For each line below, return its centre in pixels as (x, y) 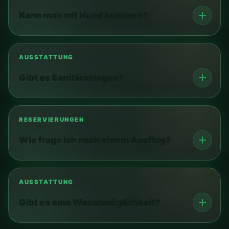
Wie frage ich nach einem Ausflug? (95, 140)
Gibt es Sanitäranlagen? (71, 78)
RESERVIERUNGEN (52, 119)
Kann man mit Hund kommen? (83, 15)
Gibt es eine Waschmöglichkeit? (89, 202)
